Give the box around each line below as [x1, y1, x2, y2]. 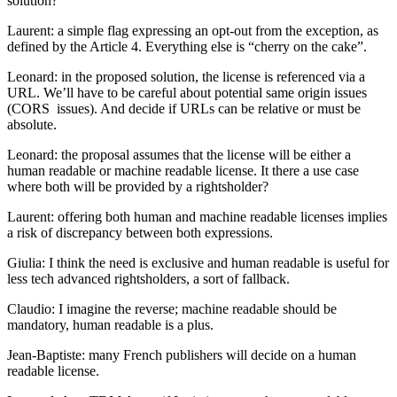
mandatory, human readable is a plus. [7, 316, 221, 332]
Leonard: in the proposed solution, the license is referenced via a [7, 68, 365, 84]
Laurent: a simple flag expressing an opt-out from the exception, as [7, 22, 378, 38]
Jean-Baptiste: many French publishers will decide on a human [7, 346, 356, 362]
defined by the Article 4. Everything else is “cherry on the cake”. [7, 38, 367, 54]
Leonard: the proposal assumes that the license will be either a [7, 146, 351, 162]
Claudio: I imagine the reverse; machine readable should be [7, 300, 337, 316]
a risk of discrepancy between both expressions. [7, 224, 273, 240]
